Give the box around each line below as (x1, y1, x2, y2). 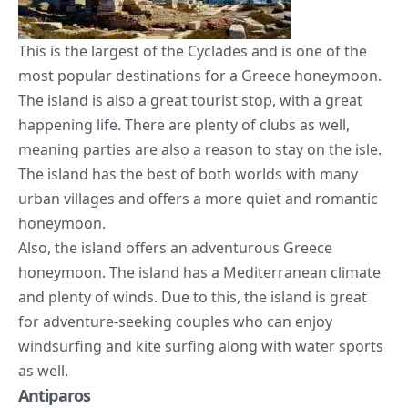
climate (331, 261, 381, 282)
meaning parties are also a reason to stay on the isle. (18, 138, 382, 159)
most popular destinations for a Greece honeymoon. (18, 65, 382, 86)
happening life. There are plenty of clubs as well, (18, 114, 350, 135)
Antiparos (18, 383, 90, 406)
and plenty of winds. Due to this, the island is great (18, 286, 367, 307)
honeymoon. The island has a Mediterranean (18, 261, 331, 282)
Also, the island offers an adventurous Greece (18, 237, 332, 258)
